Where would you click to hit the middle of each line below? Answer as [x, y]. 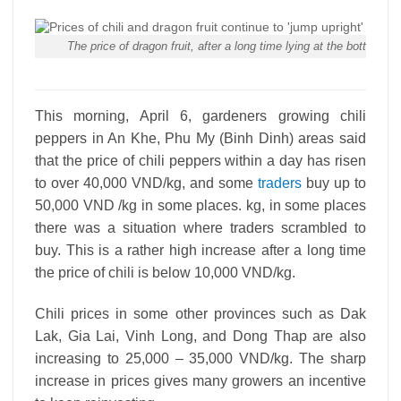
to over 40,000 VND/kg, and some [146, 183]
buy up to [334, 183]
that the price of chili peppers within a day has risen [200, 161]
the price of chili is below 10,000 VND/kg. [165, 273]
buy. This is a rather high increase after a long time [200, 251]
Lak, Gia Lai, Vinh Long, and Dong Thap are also [200, 337]
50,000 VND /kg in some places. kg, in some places [200, 206]
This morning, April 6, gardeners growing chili [200, 116]
